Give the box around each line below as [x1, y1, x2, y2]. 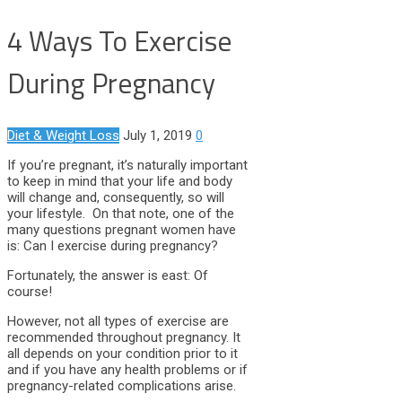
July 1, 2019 [123, 127, 192, 144]
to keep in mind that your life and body [7, 172, 232, 189]
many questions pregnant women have [7, 221, 236, 238]
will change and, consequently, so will [7, 188, 224, 205]
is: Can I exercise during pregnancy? [7, 237, 218, 254]
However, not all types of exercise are [7, 312, 229, 329]
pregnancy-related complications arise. [7, 377, 236, 394]
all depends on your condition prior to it [7, 345, 238, 362]
